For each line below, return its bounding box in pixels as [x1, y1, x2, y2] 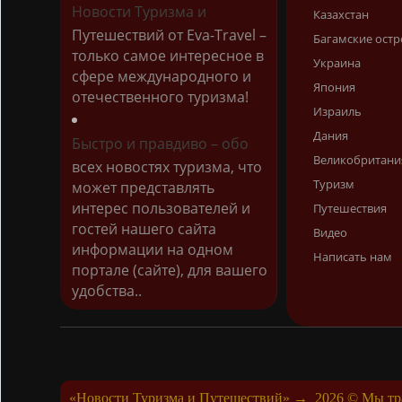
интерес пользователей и [72, 198, 251, 219]
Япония [313, 79, 356, 96]
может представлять [72, 178, 215, 198]
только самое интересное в [72, 46, 265, 66]
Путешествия [313, 200, 388, 217]
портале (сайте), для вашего [72, 260, 268, 281]
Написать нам [313, 249, 393, 266]
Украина [313, 55, 362, 72]
